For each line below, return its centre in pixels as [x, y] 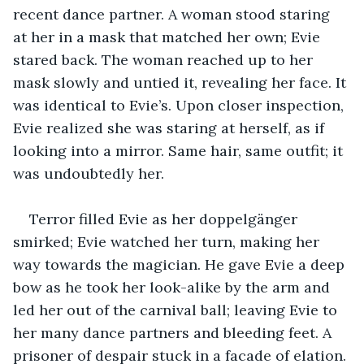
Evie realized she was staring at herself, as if [171, 128]
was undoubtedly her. [91, 173]
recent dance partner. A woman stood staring [173, 14]
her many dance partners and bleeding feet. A [174, 332]
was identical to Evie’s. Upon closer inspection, [180, 105]
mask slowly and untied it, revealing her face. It [182, 82]
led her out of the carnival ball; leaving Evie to [177, 310]
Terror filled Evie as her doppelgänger [165, 219]
